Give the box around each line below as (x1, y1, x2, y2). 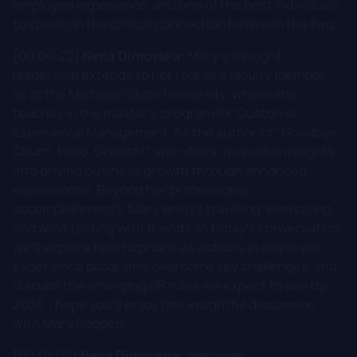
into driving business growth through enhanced (13, 161, 307, 179)
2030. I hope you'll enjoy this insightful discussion (13, 295, 316, 313)
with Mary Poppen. (13, 314, 127, 332)
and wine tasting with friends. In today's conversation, (13, 218, 343, 237)
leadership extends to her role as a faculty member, (13, 65, 328, 84)
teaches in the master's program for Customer (13, 104, 300, 122)
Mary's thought (186, 46, 282, 65)
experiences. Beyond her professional (13, 180, 248, 198)
